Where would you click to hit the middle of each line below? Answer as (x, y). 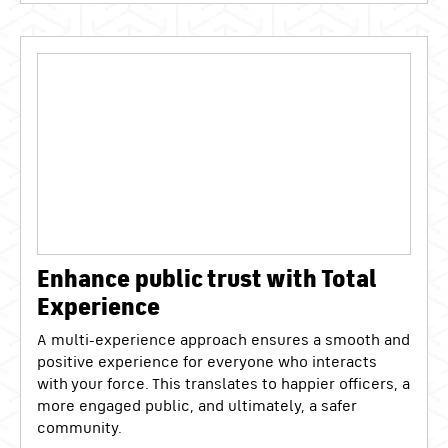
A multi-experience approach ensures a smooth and (223, 339)
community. (79, 427)
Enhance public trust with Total (207, 277)
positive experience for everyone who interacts (207, 361)
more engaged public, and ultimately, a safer (197, 405)
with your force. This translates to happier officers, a (223, 383)
